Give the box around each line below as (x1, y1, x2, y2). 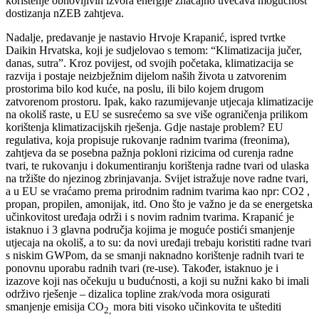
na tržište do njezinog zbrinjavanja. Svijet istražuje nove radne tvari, (6, 172, 308, 185)
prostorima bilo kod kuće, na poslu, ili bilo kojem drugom (6, 83, 263, 95)
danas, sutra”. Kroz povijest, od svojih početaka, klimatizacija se (6, 57, 293, 70)
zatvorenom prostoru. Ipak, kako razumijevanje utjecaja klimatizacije (6, 95, 313, 108)
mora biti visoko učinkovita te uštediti (113, 300, 281, 313)
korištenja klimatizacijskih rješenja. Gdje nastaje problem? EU (6, 121, 283, 134)
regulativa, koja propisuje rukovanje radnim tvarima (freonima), (6, 134, 290, 147)
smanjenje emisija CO (6, 300, 104, 313)
